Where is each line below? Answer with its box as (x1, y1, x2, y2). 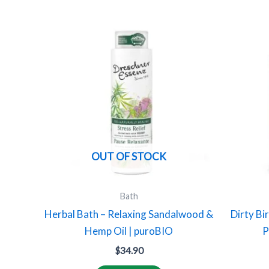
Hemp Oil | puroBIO (85, 225, 173, 238)
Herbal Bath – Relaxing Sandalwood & (44, 208, 213, 221)
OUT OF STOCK (91, 150, 166, 163)
